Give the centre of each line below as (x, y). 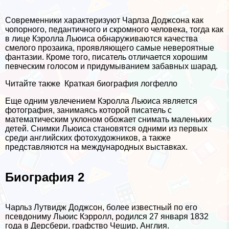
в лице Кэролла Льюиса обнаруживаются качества (101, 39)
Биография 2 (45, 177)
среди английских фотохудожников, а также (88, 138)
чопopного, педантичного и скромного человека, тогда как (114, 30)
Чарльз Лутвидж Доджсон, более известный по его (101, 207)
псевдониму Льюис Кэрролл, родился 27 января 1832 (107, 216)
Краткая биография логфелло (121, 84)
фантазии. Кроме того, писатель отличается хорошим (106, 57)
